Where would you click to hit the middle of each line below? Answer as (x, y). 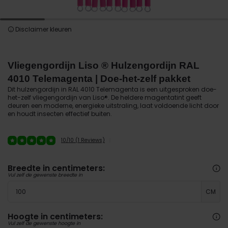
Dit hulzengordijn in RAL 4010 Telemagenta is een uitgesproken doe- (112, 89)
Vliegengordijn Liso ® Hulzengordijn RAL (104, 65)
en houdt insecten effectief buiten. (60, 114)
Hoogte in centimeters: (55, 217)
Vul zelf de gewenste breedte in (45, 175)
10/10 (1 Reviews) (83, 140)
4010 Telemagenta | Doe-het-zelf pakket (99, 79)
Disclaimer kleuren (43, 29)
